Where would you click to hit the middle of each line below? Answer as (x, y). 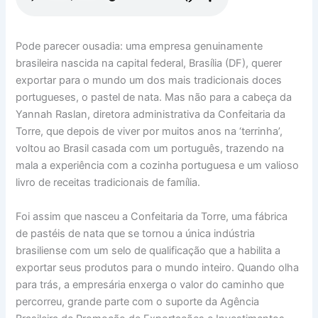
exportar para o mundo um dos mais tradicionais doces (149, 81)
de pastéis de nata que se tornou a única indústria (136, 233)
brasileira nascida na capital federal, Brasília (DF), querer (149, 64)
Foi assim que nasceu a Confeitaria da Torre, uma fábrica (152, 216)
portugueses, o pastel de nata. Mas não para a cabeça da (154, 98)
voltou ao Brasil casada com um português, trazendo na (150, 149)
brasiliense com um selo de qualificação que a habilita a (148, 250)
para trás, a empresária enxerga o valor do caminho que (150, 284)
